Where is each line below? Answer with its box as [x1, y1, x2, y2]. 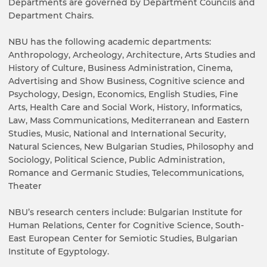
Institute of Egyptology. [8, 246, 109, 257]
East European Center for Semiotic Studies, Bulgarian [8, 233, 238, 244]
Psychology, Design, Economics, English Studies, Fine [8, 89, 238, 100]
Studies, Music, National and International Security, [8, 128, 226, 139]
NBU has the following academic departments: [8, 36, 211, 48]
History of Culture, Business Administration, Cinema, [8, 63, 232, 74]
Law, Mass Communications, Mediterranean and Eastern [8, 115, 250, 126]
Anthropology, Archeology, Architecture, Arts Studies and [8, 49, 256, 61]
